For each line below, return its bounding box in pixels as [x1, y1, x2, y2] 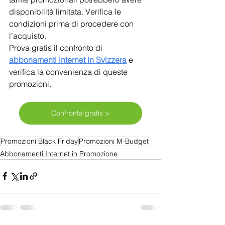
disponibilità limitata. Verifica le [9, 6, 123, 17]
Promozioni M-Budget [79, 136, 149, 146]
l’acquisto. [9, 30, 46, 41]
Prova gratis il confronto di [9, 42, 104, 53]
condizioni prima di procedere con [9, 18, 136, 29]
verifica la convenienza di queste [9, 66, 130, 77]
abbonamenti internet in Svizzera [9, 54, 127, 65]
